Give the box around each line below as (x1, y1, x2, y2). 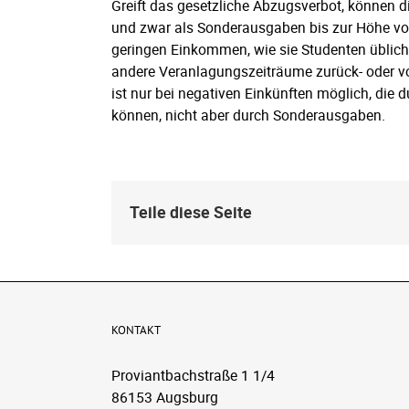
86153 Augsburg (111, 386, 218, 407)
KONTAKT (111, 321, 161, 338)
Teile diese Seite (130, 201, 252, 224)
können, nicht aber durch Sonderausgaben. (111, 104, 385, 125)
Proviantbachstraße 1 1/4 (111, 364, 275, 385)
